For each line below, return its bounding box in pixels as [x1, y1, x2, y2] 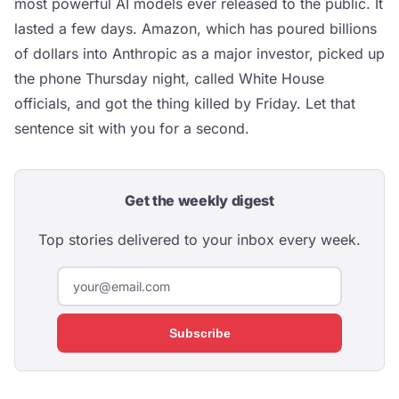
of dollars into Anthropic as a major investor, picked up [14, 45, 385, 62]
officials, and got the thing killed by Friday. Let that [14, 94, 355, 112]
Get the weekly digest [125, 191, 274, 209]
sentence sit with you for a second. [14, 119, 249, 137]
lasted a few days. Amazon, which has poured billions [14, 20, 377, 37]
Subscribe [168, 326, 231, 340]
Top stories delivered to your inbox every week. [38, 231, 361, 248]
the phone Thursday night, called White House [14, 69, 324, 87]
